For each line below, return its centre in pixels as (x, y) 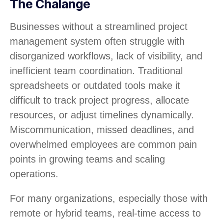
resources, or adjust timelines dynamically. (102, 115)
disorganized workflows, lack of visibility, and (106, 56)
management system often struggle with (97, 41)
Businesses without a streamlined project (99, 27)
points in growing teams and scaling (87, 159)
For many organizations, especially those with (109, 199)
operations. (34, 174)
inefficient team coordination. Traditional (96, 71)
